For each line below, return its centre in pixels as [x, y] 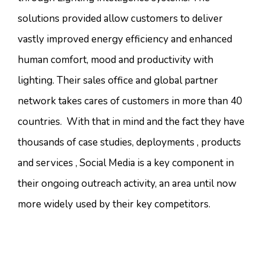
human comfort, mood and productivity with [115, 60]
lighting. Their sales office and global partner [118, 80]
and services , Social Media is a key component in [126, 163]
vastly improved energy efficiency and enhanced [125, 39]
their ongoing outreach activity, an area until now [127, 183]
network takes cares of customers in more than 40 [130, 101]
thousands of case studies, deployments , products [129, 142]
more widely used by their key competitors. [114, 204]
